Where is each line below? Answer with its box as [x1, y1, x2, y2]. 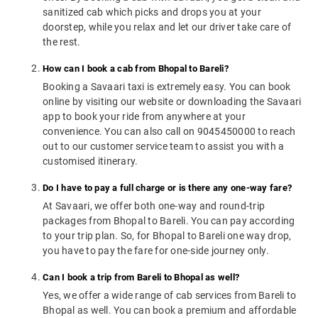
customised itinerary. [43, 155, 138, 168]
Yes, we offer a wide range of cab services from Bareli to [43, 290, 297, 302]
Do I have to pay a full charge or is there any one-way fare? [43, 182, 292, 194]
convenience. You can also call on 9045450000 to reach [43, 126, 296, 138]
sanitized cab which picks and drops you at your [43, 6, 261, 18]
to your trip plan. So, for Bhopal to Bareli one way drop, [43, 230, 292, 242]
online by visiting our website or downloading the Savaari [43, 96, 302, 108]
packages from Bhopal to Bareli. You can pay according [43, 215, 295, 227]
